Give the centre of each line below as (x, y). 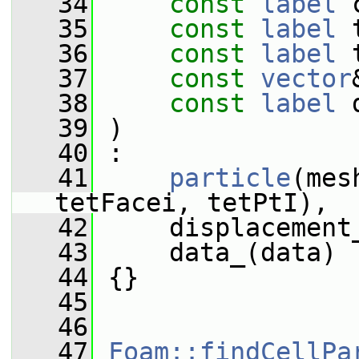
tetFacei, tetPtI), (192, 203)
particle (230, 178)
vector (306, 79)
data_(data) (215, 252)
